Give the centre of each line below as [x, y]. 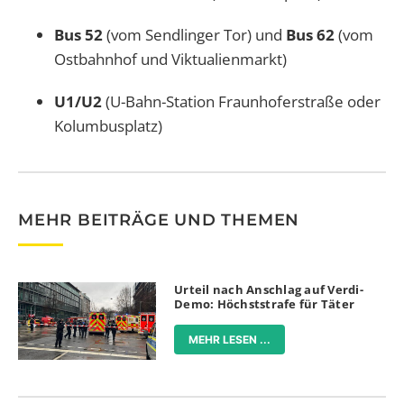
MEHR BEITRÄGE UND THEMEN [159, 219]
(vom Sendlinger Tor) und [196, 34]
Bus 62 [312, 34]
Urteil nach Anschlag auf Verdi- [269, 289]
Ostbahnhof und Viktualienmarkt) [170, 59]
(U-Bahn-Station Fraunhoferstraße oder [241, 101]
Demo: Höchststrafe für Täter [265, 303]
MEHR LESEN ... [230, 339]
